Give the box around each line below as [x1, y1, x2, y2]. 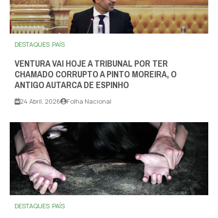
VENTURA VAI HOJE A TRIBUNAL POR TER [15, 55, 168, 73]
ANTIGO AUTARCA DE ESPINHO [15, 77, 129, 94]
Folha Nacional [67, 97, 111, 106]
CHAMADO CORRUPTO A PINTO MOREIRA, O [15, 66, 177, 83]
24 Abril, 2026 [20, 97, 60, 106]
